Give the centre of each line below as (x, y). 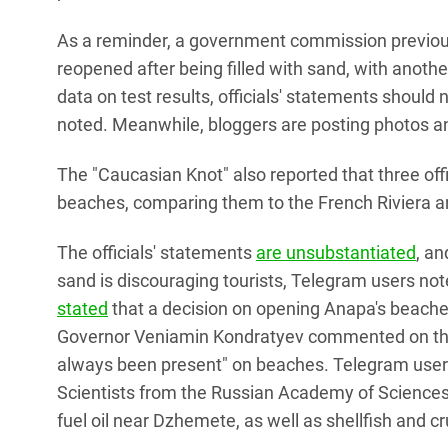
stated (82, 309)
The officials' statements (156, 253)
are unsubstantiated (336, 253)
